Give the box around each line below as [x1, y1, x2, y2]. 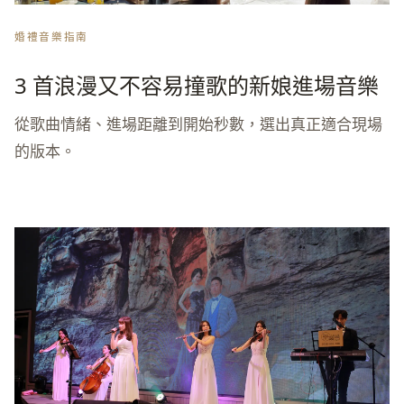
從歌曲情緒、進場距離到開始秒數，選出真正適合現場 [14, 114, 382, 135]
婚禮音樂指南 [14, 29, 88, 43]
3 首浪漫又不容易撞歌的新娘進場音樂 [14, 70, 379, 101]
